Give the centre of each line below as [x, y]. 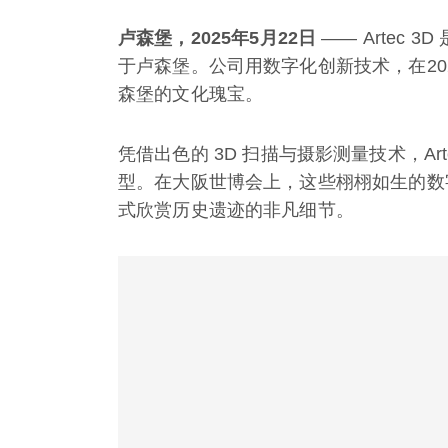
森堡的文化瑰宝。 [191, 93]
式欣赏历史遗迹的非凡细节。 [236, 209]
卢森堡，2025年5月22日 [217, 37]
